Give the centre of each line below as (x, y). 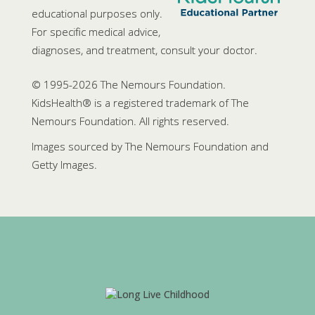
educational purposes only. (97, 14)
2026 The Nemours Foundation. (149, 84)
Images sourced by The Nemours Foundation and (150, 146)
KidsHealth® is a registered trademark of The (140, 102)
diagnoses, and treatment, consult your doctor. (144, 50)
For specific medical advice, (96, 32)
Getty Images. (64, 164)
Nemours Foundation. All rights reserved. (130, 121)
